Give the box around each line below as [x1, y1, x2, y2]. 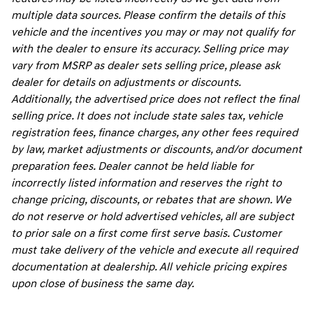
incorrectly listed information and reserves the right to [11, 175, 282, 190]
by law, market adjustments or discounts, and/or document [11, 142, 302, 156]
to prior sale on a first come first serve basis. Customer [11, 226, 282, 240]
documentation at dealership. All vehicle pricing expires [11, 259, 286, 274]
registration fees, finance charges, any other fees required [11, 125, 298, 140]
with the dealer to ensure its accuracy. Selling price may [11, 41, 288, 56]
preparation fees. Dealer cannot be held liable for [11, 159, 254, 173]
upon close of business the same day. [11, 276, 194, 291]
